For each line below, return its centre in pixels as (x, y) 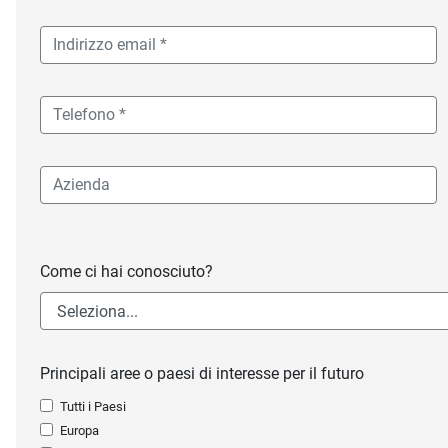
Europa (79, 431)
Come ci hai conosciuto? (126, 272)
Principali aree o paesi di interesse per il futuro (202, 374)
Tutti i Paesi (93, 407)
